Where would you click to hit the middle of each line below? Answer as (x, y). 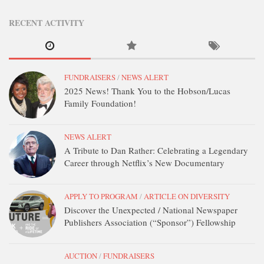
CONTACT (34, 29)
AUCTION (81, 256)
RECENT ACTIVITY (47, 23)
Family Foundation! (100, 103)
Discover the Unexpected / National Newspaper (151, 210)
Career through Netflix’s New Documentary (144, 163)
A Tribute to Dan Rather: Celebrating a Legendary (156, 150)
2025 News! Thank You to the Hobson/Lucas (147, 91)
